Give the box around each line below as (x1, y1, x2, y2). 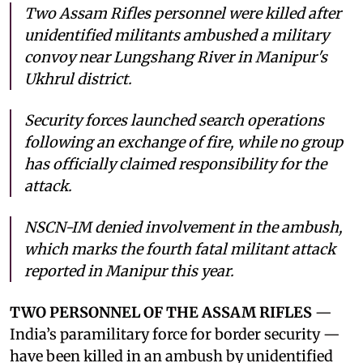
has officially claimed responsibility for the (24, 154, 327, 173)
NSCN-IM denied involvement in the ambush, (24, 217, 343, 237)
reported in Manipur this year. (24, 261, 234, 280)
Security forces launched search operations (24, 110, 324, 130)
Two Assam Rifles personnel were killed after (24, 3, 341, 23)
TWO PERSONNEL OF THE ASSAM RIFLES (10, 302, 312, 322)
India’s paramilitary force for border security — (10, 324, 340, 344)
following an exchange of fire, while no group (24, 132, 343, 152)
